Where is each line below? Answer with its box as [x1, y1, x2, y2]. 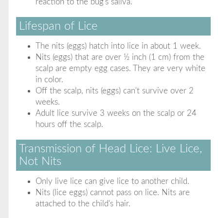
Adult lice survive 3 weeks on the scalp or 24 [35, 109, 197, 117]
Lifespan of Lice [18, 20, 98, 32]
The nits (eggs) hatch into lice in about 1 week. [35, 42, 201, 50]
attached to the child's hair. [35, 200, 130, 208]
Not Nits [18, 156, 61, 167]
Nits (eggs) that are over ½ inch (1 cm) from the [35, 53, 204, 61]
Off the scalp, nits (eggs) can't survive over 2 [35, 87, 194, 95]
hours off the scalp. [35, 120, 103, 128]
